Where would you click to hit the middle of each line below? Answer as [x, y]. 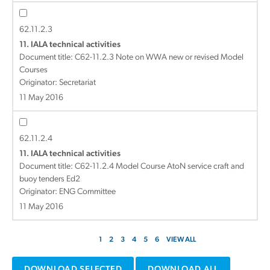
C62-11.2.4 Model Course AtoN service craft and [159, 167]
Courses [33, 70]
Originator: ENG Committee [67, 192]
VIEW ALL [181, 240]
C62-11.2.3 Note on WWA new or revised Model [159, 58]
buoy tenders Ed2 [50, 179]
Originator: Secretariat [58, 83]
